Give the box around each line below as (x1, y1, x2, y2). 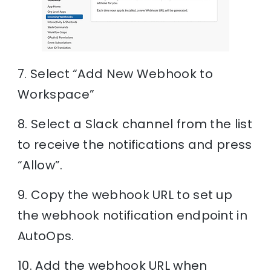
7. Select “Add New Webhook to (18, 65, 213, 83)
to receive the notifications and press (18, 136, 252, 154)
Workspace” (18, 86, 95, 103)
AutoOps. (18, 227, 74, 245)
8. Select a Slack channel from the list (18, 116, 252, 133)
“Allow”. (18, 157, 63, 174)
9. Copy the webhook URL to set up (18, 186, 233, 204)
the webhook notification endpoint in (18, 207, 247, 224)
